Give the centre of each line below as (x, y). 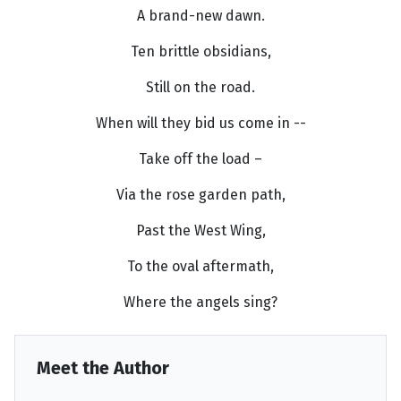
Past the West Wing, (200, 231)
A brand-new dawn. (200, 16)
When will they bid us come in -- (200, 124)
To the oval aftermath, (200, 267)
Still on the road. (200, 88)
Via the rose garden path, (200, 195)
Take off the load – (200, 159)
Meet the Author (103, 368)
